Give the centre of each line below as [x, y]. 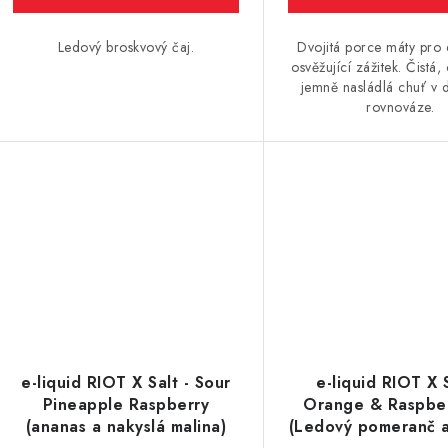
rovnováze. [400, 107]
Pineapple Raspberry [126, 404]
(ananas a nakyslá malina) [126, 426]
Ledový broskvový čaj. [126, 47]
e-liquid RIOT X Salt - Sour [126, 382]
